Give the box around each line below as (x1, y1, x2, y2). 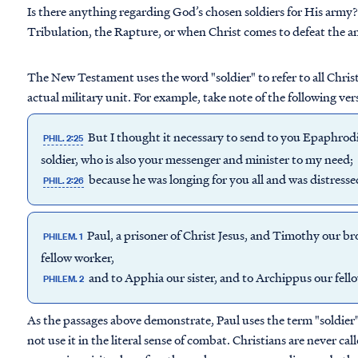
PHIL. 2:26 (43, 174, 85, 187)
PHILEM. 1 (43, 230, 83, 243)
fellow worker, (41, 249, 114, 266)
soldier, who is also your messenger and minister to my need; (41, 150, 353, 168)
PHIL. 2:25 (43, 132, 84, 145)
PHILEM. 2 (43, 272, 85, 285)
